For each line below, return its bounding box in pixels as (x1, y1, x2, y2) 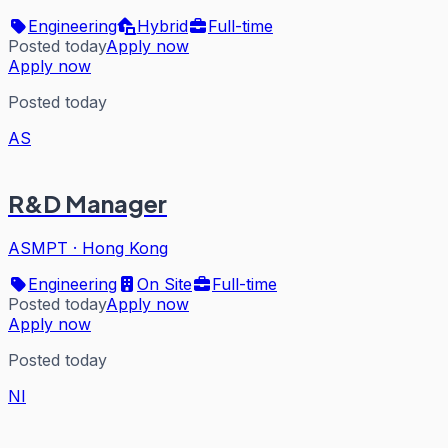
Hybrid (137, 16, 188, 37)
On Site (137, 274, 192, 295)
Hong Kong (82, 238, 168, 259)
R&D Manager (8, 188, 167, 219)
